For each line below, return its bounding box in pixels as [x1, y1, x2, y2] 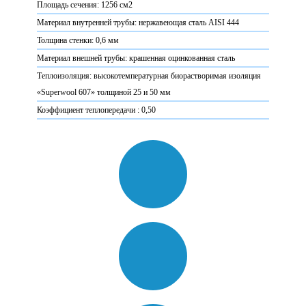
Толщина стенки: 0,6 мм [37, 36, 119, 45]
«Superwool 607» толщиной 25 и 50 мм [37, 87, 171, 97]
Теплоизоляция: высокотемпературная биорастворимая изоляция [37, 71, 261, 81]
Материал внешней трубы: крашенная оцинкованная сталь [37, 53, 235, 63]
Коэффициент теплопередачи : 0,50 [37, 105, 156, 115]
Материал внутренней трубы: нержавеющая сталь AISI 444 [37, 18, 239, 27]
